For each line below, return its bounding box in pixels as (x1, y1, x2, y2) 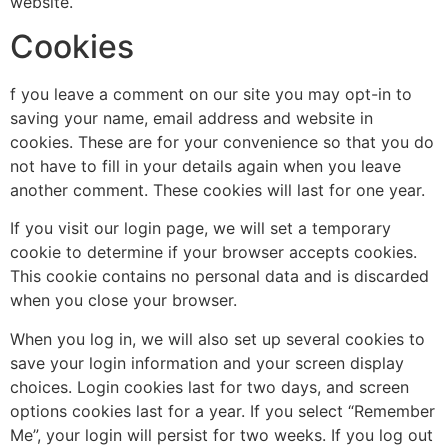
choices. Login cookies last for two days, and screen (10, 376, 409, 397)
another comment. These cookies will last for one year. (10, 180, 425, 201)
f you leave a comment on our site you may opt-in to (10, 84, 412, 105)
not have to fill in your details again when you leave (10, 156, 401, 177)
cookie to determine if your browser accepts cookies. (10, 242, 417, 263)
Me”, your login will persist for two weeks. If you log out (10, 424, 433, 445)
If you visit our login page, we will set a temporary (10, 218, 391, 239)
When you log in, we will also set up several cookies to (10, 328, 425, 349)
